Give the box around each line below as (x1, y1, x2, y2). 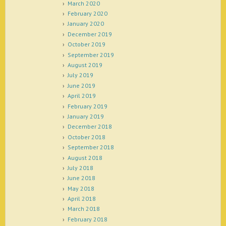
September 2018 (67, 143, 114, 151)
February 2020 (67, 10, 107, 18)
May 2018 (67, 184, 94, 192)
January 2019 (67, 112, 104, 120)
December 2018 (67, 123, 112, 131)
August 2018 (67, 153, 102, 161)
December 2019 (67, 30, 112, 38)
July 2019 (67, 71, 93, 79)
